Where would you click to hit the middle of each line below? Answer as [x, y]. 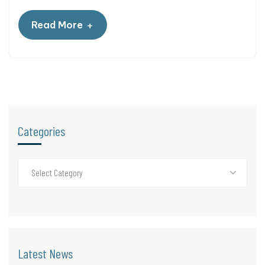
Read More [57, 25]
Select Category [57, 172]
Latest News [45, 253]
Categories [41, 130]
